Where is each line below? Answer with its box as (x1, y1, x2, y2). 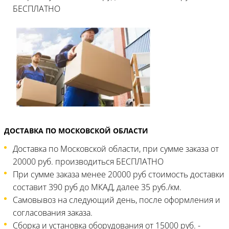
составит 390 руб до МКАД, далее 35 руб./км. (13, 181, 181, 193)
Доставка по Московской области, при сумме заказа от (13, 143, 219, 154)
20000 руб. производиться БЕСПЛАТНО (13, 156, 164, 167)
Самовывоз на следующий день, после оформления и (13, 194, 220, 205)
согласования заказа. (13, 207, 93, 218)
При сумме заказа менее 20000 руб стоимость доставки (13, 169, 224, 180)
